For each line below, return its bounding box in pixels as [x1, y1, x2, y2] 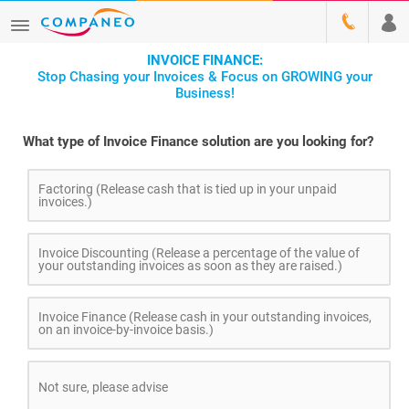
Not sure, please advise [38, 380, 168, 394]
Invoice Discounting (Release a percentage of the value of [38, 246, 360, 260]
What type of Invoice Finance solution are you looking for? [23, 133, 373, 150]
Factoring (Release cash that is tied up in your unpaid [38, 182, 337, 196]
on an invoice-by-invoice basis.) [38, 322, 214, 337]
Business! [174, 85, 235, 101]
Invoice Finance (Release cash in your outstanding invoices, [38, 309, 372, 324]
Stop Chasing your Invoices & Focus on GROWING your [37, 68, 372, 85]
